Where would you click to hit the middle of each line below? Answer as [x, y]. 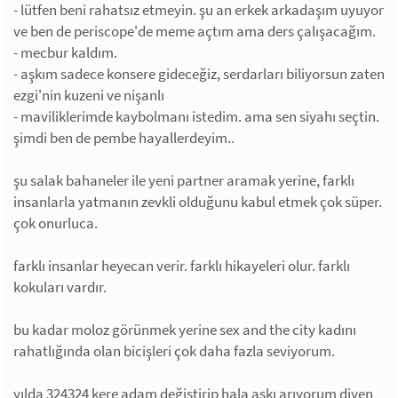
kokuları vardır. [60, 287]
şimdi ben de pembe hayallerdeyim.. [124, 138]
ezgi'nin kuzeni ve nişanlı [89, 95]
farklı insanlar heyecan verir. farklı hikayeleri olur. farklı [182, 266]
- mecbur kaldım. [65, 52]
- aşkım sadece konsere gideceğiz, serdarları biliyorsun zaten [199, 74]
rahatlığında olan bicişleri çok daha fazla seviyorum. [174, 351]
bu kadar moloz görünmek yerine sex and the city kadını [185, 330]
